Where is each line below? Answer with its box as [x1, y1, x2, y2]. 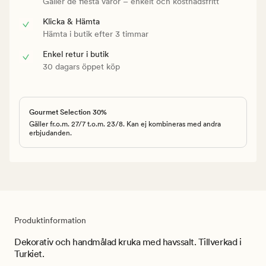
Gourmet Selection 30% [29, 107, 107, 116]
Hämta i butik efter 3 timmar [43, 28, 148, 39]
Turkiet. [14, 248, 45, 259]
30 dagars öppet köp [43, 61, 120, 71]
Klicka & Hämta [43, 16, 100, 26]
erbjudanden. [29, 128, 72, 137]
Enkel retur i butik [43, 49, 109, 59]
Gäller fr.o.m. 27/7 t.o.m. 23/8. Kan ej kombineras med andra [29, 119, 221, 128]
